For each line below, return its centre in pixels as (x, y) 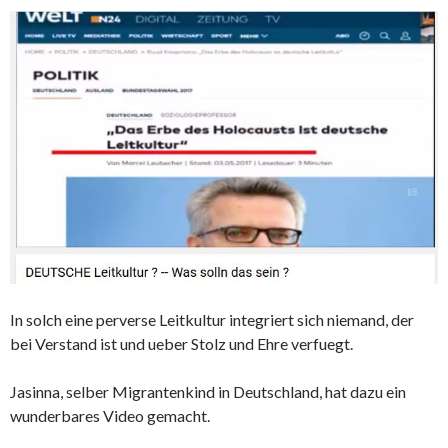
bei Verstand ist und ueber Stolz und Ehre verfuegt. (181, 344)
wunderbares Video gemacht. (110, 416)
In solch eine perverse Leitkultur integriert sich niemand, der (212, 320)
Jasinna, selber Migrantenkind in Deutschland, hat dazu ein (208, 392)
